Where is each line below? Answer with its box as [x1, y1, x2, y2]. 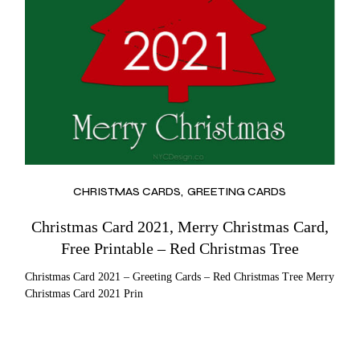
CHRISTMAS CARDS [73, 185, 182, 199]
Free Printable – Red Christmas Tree [60, 239, 299, 258]
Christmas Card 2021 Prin [25, 288, 144, 301]
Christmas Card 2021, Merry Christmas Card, [31, 218, 329, 236]
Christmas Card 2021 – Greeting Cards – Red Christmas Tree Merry [25, 271, 335, 284]
